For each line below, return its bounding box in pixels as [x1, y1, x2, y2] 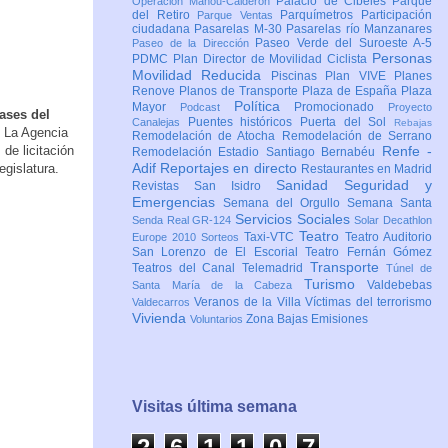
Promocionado [294, 100, 388, 115]
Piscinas [270, 69, 326, 84]
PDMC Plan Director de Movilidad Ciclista [132, 52, 372, 67]
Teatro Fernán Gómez [305, 245, 433, 260]
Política [233, 98, 295, 115]
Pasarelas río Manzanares [286, 22, 433, 37]
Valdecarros [132, 296, 195, 309]
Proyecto [388, 101, 432, 114]
